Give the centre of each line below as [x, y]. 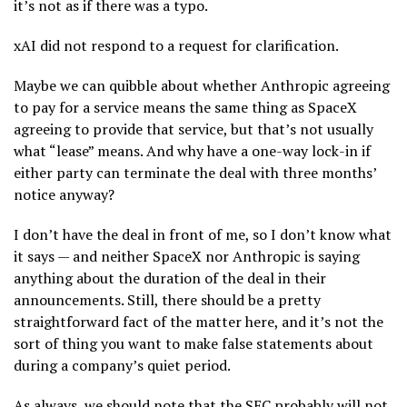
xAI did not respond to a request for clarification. [176, 45]
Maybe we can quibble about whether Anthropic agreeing [202, 85]
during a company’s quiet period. [122, 365]
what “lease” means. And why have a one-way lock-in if [192, 150]
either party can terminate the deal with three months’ [195, 172]
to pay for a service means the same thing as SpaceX [185, 107]
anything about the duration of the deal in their [170, 278]
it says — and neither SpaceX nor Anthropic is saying [187, 256]
